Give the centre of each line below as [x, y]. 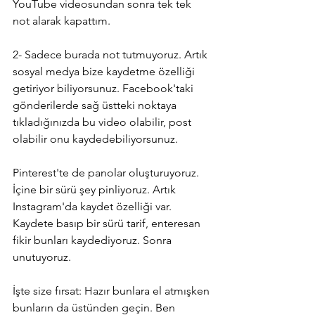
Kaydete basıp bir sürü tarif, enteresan [108, 223]
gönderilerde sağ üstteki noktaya [96, 105]
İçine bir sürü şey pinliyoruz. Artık [96, 189]
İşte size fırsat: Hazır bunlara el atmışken [112, 290]
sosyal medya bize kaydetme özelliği [105, 71]
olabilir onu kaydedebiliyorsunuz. [95, 139]
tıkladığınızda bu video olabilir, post [103, 122]
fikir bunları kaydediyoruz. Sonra [94, 240]
